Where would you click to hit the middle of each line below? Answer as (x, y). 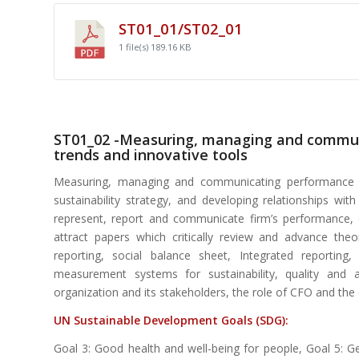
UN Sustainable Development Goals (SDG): (171, 321)
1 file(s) (135, 47)
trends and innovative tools (151, 155)
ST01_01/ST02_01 (181, 29)
